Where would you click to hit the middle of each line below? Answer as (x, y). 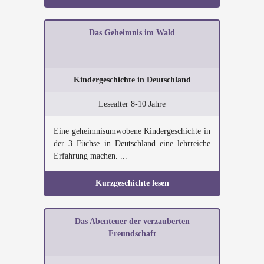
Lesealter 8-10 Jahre (132, 104)
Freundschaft (132, 234)
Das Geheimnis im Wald (132, 33)
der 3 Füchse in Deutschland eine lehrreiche (132, 143)
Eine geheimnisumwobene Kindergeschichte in (132, 131)
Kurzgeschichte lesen (132, 183)
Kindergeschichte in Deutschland (132, 80)
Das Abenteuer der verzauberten (132, 221)
